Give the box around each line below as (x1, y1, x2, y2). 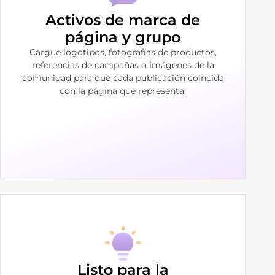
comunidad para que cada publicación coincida (21, 72, 224, 83)
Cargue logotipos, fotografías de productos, (29, 46, 217, 58)
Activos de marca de (45, 10, 200, 29)
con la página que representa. (60, 85, 186, 96)
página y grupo (65, 28, 180, 46)
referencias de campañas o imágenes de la (31, 59, 214, 71)
